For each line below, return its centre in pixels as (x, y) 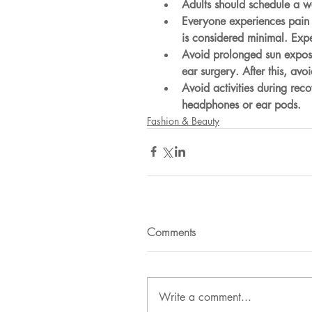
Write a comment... (205, 297)
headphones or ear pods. (241, 104)
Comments (171, 232)
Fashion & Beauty (183, 120)
